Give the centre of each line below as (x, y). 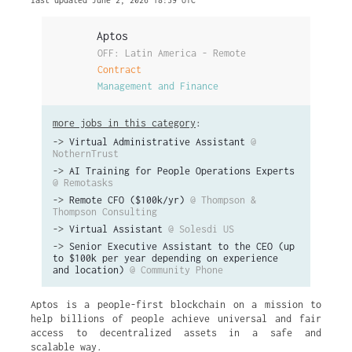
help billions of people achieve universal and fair (176, 319)
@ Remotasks (83, 183)
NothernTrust (86, 154)
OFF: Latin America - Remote (172, 53)
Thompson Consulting (105, 212)
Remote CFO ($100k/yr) (127, 200)
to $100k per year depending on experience (165, 258)
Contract (120, 69)
